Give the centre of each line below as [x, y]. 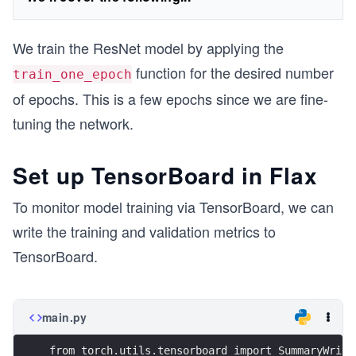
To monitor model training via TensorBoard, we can [173, 207]
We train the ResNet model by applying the [148, 48]
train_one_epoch [72, 74]
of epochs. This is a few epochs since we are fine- [170, 99]
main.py [65, 317]
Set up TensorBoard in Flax [165, 175]
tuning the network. [73, 123]
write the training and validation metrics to [144, 231]
